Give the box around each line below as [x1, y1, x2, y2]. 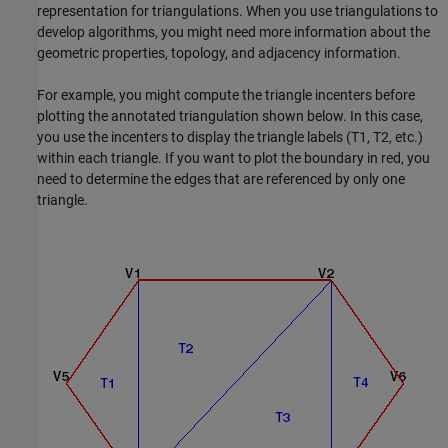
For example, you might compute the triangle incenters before [37, 87, 415, 104]
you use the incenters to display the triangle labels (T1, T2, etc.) [37, 129, 423, 146]
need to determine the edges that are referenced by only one [37, 171, 405, 188]
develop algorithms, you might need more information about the [37, 24, 430, 41]
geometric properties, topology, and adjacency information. [37, 45, 401, 62]
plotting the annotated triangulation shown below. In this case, [37, 108, 423, 125]
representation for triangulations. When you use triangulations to [37, 3, 438, 20]
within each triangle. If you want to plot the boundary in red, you [37, 150, 430, 167]
